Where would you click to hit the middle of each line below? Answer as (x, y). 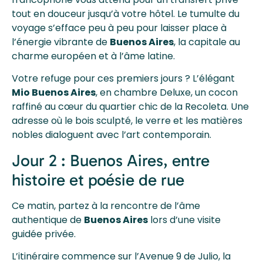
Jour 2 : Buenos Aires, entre (111, 160)
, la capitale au (207, 42)
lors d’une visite (184, 220)
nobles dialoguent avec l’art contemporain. (112, 135)
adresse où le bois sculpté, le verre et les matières (127, 121)
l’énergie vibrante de (61, 42)
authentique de (48, 220)
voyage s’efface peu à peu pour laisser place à (119, 28)
